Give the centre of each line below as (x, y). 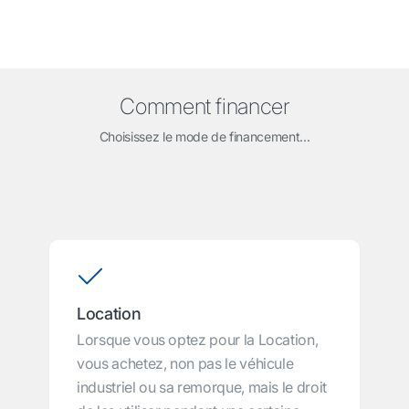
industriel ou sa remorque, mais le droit (202, 387)
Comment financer (204, 106)
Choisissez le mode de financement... (204, 136)
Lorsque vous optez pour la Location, (198, 339)
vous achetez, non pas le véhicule (185, 363)
